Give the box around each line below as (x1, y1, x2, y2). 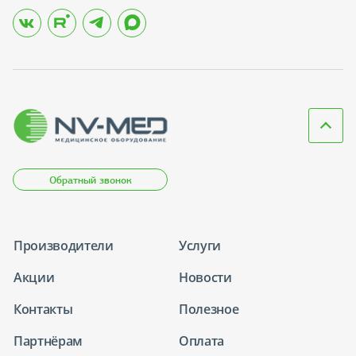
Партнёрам (14, 331, 83, 350)
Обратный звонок (49, 172, 133, 187)
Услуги (179, 236, 222, 254)
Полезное (179, 300, 239, 318)
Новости (179, 268, 232, 286)
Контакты (14, 300, 73, 318)
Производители (14, 236, 114, 254)
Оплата (179, 331, 225, 350)
